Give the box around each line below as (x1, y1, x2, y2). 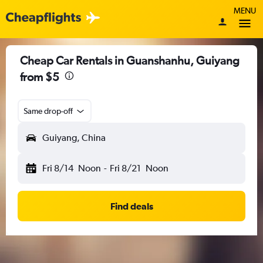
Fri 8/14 (42, 163, 73, 174)
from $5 (20, 70, 59, 83)
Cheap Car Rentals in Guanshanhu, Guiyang (20, 53, 240, 67)
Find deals (110, 201, 153, 211)
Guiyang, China (42, 132, 106, 143)
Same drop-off (23, 106, 73, 116)
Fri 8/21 (109, 163, 141, 174)
